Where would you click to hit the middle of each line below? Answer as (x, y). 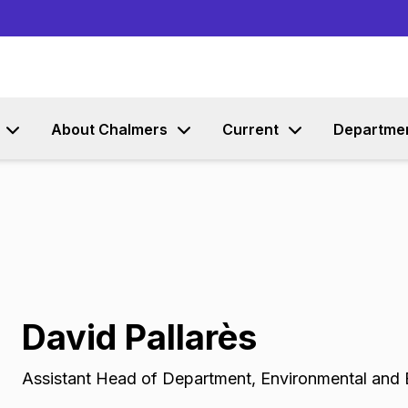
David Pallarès (139, 337)
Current (250, 129)
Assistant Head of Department (137, 378)
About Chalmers (109, 129)
